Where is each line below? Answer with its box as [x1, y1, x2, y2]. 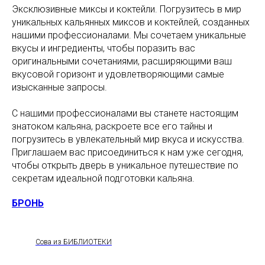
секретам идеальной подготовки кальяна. [12, 173, 195, 184]
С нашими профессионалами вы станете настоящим [12, 108, 238, 119]
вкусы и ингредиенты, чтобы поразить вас [12, 43, 195, 54]
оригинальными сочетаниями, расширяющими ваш [12, 56, 232, 67]
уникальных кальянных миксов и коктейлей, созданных [12, 17, 250, 28]
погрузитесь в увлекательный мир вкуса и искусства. [12, 134, 244, 145]
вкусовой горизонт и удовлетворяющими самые [12, 69, 224, 80]
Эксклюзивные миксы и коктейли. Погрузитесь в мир [12, 4, 241, 15]
